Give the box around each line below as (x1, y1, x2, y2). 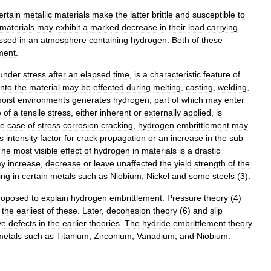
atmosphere (41, 35, 87, 45)
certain (22, 171, 48, 181)
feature (203, 70, 230, 79)
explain (41, 193, 68, 203)
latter (130, 10, 149, 19)
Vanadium (137, 231, 175, 241)
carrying (207, 22, 238, 32)
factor (40, 133, 62, 143)
